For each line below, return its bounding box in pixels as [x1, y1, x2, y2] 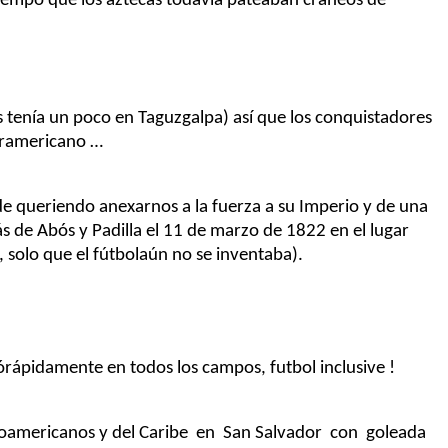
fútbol [93, 245, 139, 265]
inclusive [320, 358, 385, 378]
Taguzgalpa [138, 108, 223, 128]
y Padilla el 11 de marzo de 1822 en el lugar [75, 221, 409, 241]
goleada [358, 423, 426, 443]
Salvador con [255, 423, 358, 443]
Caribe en [139, 423, 215, 443]
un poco [45, 108, 111, 128]
